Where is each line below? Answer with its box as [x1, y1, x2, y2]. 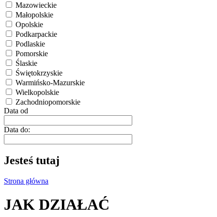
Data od [4, 107, 28, 115]
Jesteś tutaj [4, 154, 60, 167]
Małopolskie [15, 11, 53, 19]
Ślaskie [15, 59, 37, 67]
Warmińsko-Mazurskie [15, 78, 85, 87]
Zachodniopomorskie [15, 98, 80, 106]
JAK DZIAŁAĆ [4, 196, 109, 214]
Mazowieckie [15, 1, 57, 9]
